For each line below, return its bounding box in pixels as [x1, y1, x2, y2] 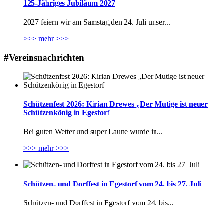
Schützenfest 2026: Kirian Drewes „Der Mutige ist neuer [23, 100, 208, 108]
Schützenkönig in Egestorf [23, 108, 109, 117]
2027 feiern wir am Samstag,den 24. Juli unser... [23, 18, 170, 27]
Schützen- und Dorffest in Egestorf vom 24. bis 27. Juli [23, 179, 201, 188]
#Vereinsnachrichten [4, 52, 84, 63]
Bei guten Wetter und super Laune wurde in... [23, 127, 163, 136]
